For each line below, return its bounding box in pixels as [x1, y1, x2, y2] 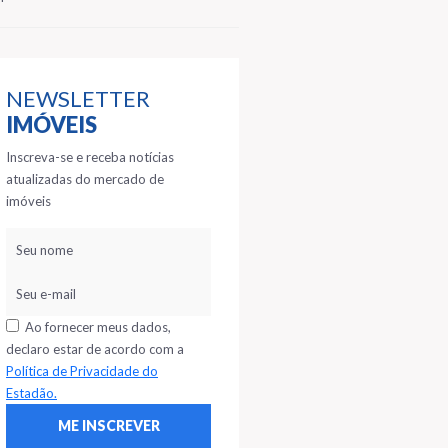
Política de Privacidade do [6, 362, 158, 379]
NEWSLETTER [6, 84, 150, 112]
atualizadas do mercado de [6, 170, 164, 187]
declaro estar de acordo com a [6, 340, 184, 357]
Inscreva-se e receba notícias [6, 148, 174, 165]
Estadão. [6, 384, 57, 401]
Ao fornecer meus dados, [19, 318, 171, 335]
